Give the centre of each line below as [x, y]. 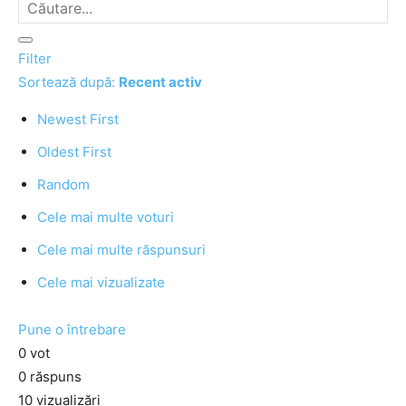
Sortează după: [68, 82]
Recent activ [160, 82]
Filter [35, 58]
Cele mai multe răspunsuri [121, 250]
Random [63, 184]
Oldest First [74, 152]
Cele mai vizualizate [101, 282]
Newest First [78, 119]
